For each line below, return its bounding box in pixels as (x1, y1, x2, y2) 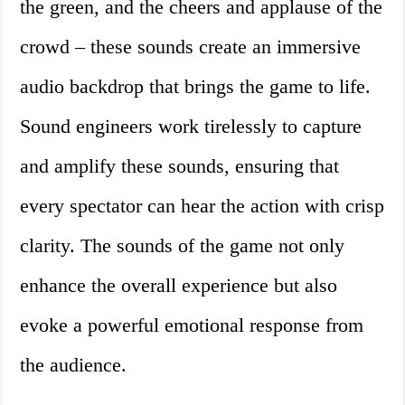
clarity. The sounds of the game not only (20, 234, 345, 258)
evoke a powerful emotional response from (20, 314, 364, 337)
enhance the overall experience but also (20, 274, 338, 297)
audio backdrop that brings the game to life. (20, 75, 372, 99)
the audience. (20, 353, 127, 377)
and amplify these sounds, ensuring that (20, 155, 340, 178)
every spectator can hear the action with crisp (20, 194, 385, 218)
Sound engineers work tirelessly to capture (20, 115, 363, 138)
